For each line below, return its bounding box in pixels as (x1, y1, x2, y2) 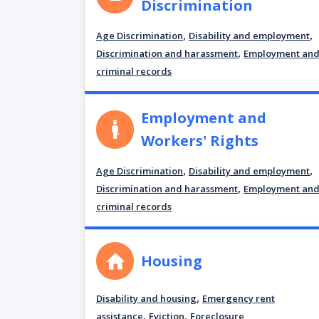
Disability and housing (96, 292, 197, 305)
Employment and (141, 108, 267, 127)
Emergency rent (202, 292, 275, 305)
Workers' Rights (141, 131, 259, 150)
